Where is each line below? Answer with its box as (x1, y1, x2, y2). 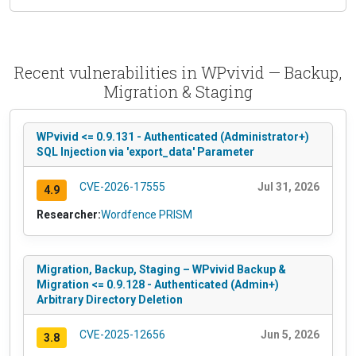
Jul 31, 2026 (257, 180, 319, 193)
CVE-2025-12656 (79, 327, 165, 341)
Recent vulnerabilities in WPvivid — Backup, (14, 61, 342, 83)
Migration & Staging (103, 80, 253, 102)
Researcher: (37, 207, 101, 221)
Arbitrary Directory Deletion (37, 292, 183, 306)
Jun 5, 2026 (261, 327, 319, 341)
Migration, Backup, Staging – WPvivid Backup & (37, 262, 286, 276)
